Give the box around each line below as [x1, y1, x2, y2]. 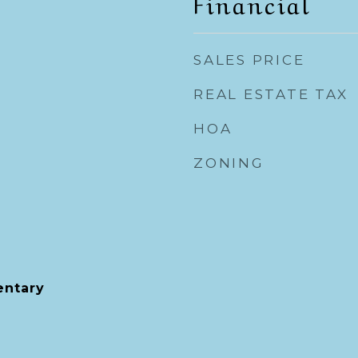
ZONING [193, 155, 265, 171]
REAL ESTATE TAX [193, 86, 348, 102]
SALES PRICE [193, 52, 305, 68]
